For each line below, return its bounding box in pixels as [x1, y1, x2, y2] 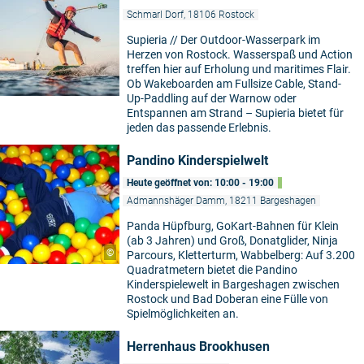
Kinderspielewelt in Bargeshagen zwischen [127, 278, 340, 292]
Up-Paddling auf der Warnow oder [127, 92, 297, 106]
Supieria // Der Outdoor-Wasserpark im [127, 33, 320, 47]
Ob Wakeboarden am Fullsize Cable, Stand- [127, 77, 341, 91]
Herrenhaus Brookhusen [127, 339, 270, 355]
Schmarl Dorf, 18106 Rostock [127, 9, 254, 21]
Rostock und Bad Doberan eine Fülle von [127, 292, 328, 306]
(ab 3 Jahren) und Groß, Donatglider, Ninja [127, 234, 338, 248]
